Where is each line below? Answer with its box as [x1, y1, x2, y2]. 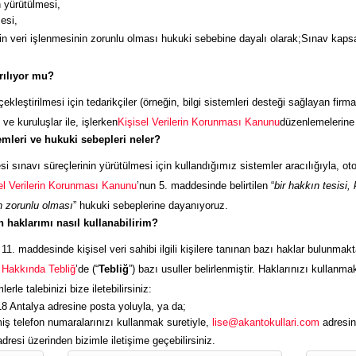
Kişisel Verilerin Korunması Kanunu [118, 116, 280, 128]
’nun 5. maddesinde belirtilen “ [137, 180, 274, 192]
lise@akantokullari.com [212, 316, 319, 328]
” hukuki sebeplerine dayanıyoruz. [73, 199, 228, 211]
